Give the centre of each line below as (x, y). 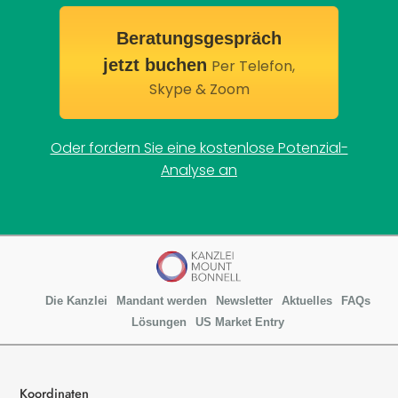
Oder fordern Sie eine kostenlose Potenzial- (199, 147)
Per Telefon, (253, 66)
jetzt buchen (155, 64)
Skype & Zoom (199, 89)
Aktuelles (307, 300)
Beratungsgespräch (199, 38)
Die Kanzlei (76, 300)
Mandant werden (162, 300)
